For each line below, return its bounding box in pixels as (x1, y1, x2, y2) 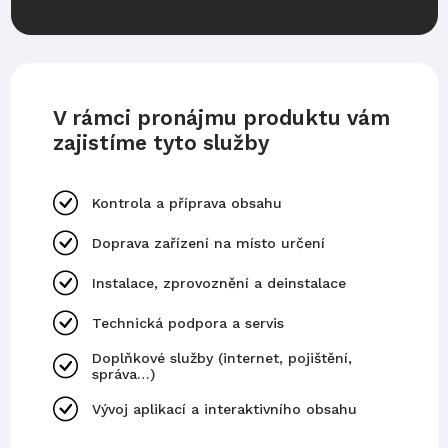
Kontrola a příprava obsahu (91, 195, 282, 212)
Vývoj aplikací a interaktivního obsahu (91, 401, 357, 418)
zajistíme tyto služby (52, 130, 269, 156)
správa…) (91, 366, 155, 383)
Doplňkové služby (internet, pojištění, (91, 350, 352, 367)
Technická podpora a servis (91, 315, 284, 332)
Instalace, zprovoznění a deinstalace (91, 275, 346, 292)
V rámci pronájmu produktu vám (52, 105, 390, 131)
